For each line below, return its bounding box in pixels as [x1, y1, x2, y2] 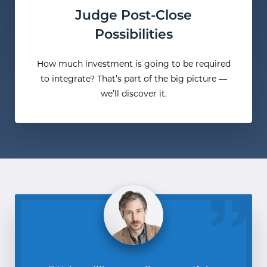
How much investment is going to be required [36, 60, 231, 70]
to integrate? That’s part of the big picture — [40, 75, 227, 85]
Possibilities [94, 29, 173, 43]
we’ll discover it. [100, 90, 167, 100]
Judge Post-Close [75, 10, 192, 24]
